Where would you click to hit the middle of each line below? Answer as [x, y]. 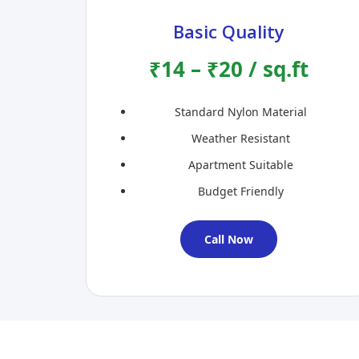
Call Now [228, 240]
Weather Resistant [240, 139]
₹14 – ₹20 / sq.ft [228, 69]
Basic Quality [228, 32]
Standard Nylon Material [240, 112]
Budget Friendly [240, 192]
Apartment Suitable [240, 165]
